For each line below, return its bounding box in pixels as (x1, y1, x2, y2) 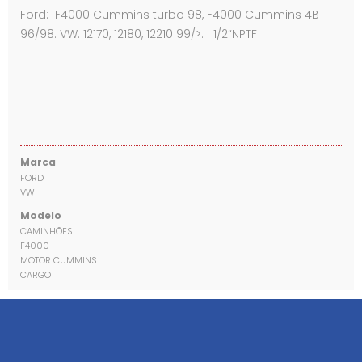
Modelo (20, 208, 61, 222)
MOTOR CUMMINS (20, 254, 97, 267)
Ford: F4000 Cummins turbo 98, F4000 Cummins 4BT (20, 6, 325, 23)
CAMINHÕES (20, 225, 73, 238)
